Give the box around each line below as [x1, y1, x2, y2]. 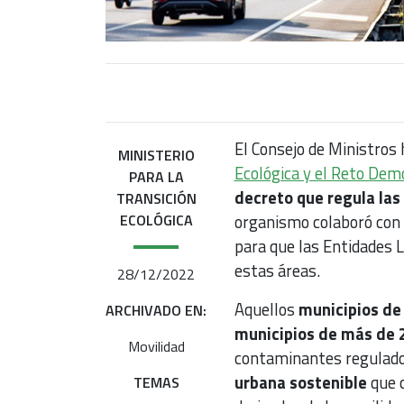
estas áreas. [234, 258, 324, 284]
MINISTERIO [117, 144, 195, 167]
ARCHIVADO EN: [106, 299, 207, 322]
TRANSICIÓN [115, 188, 197, 210]
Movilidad [127, 335, 185, 358]
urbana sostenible [234, 370, 367, 396]
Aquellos [234, 297, 298, 323]
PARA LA [128, 166, 184, 188]
